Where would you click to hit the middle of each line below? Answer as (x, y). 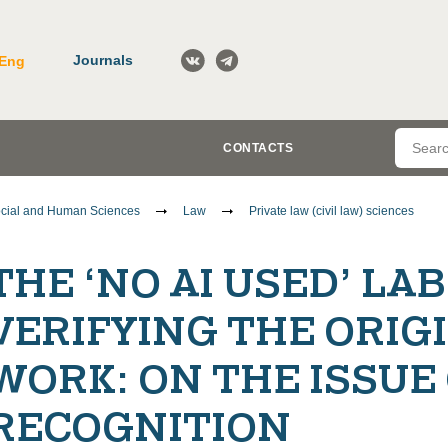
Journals (103, 59)
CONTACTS (258, 148)
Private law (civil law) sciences (331, 211)
